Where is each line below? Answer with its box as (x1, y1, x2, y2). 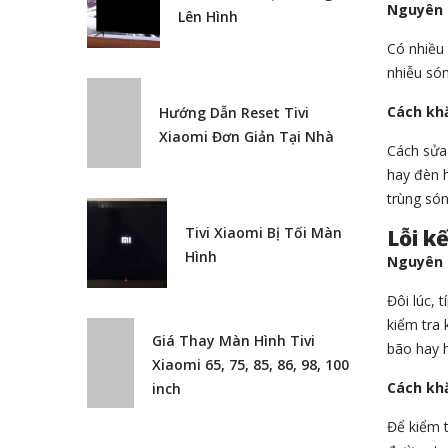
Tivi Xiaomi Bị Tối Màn (185, 223, 343, 242)
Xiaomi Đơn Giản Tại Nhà (159, 127, 335, 146)
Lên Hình (178, 7, 239, 26)
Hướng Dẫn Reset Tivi (159, 103, 310, 122)
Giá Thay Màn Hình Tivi (151, 331, 315, 350)
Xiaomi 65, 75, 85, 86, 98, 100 (151, 355, 349, 374)
